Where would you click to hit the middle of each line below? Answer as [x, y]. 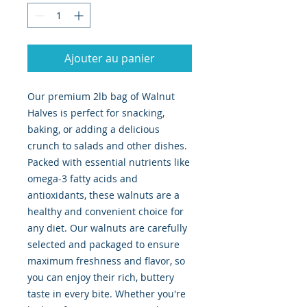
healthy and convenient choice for [106, 212]
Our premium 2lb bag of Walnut [101, 97]
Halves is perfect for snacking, [96, 113]
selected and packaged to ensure [103, 245]
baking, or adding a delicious [94, 130]
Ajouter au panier [110, 59]
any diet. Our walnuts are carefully [107, 228]
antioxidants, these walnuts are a [103, 195]
